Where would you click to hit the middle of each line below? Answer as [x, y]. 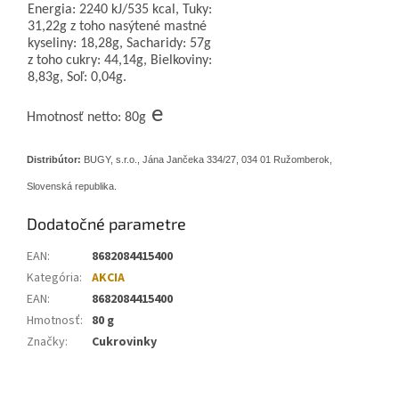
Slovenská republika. [72, 187]
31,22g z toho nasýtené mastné [117, 27]
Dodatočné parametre [106, 224]
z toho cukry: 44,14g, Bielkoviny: [119, 61]
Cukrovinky [124, 342]
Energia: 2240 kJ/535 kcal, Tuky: [119, 10]
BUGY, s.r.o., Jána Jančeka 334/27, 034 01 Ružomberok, [207, 160]
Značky [46, 342]
